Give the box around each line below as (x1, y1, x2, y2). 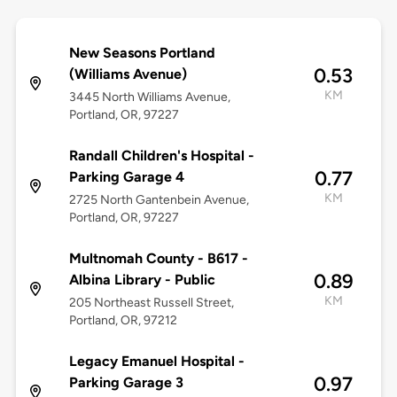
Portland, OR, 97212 (68, 313, 177, 329)
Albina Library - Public (68, 271, 215, 289)
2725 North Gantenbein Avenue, (68, 192, 249, 208)
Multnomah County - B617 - (68, 250, 248, 268)
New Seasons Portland (68, 44, 215, 62)
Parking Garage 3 (68, 374, 183, 392)
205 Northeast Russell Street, (68, 295, 234, 311)
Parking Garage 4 (68, 168, 184, 186)
